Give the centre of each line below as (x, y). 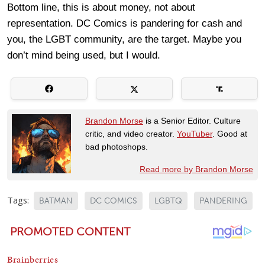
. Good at (230, 134)
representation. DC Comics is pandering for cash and (125, 24)
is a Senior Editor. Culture (192, 121)
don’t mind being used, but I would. (84, 56)
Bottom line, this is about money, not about (101, 8)
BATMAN (56, 201)
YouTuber (195, 134)
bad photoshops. (117, 147)
